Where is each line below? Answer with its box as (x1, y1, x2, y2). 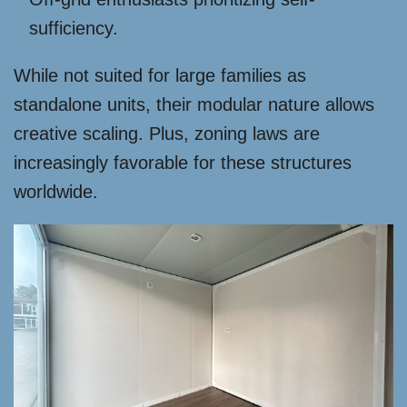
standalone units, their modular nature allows (14, 94, 374, 115)
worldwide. (14, 182, 98, 203)
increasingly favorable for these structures (14, 153, 352, 174)
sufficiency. (29, 18, 118, 39)
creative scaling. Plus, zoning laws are (14, 124, 320, 144)
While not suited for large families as (14, 65, 306, 86)
